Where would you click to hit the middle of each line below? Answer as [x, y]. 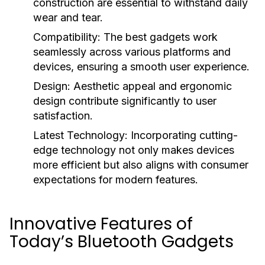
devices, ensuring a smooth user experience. [141, 67]
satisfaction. [63, 116]
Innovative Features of [101, 224]
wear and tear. [68, 17]
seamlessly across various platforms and [132, 52]
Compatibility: [67, 37]
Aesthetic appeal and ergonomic [151, 86]
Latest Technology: [80, 135]
